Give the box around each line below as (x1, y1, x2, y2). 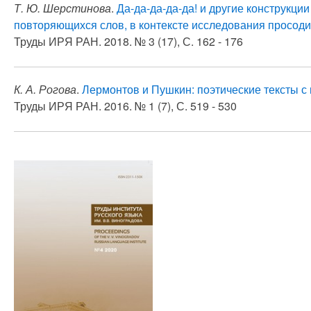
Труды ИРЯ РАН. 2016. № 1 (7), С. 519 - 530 (14, 98, 237, 114)
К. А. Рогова (14, 81, 76, 97)
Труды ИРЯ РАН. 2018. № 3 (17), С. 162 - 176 (14, 33, 243, 49)
